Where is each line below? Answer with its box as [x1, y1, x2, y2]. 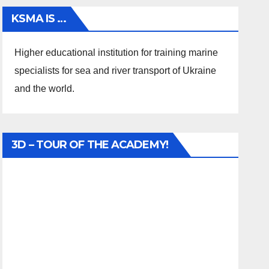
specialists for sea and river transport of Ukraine [14, 65, 217, 76]
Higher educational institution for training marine [14, 47, 219, 58]
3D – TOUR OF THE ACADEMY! [11, 138, 168, 152]
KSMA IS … [11, 12, 67, 26]
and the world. [14, 83, 75, 94]
